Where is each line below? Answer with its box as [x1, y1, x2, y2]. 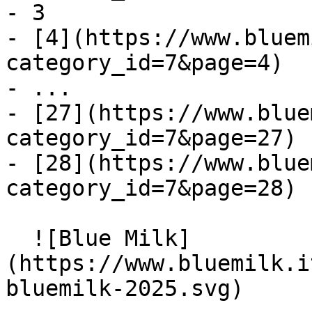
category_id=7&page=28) [6, 175, 297, 201]
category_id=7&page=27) [6, 125, 297, 150]
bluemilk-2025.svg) [6, 276, 244, 301]
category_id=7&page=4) [6, 50, 283, 75]
